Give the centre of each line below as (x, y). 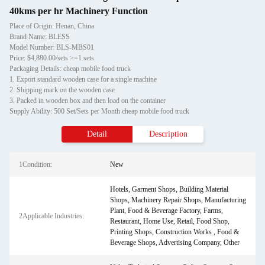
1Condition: (35, 164)
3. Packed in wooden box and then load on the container (88, 101)
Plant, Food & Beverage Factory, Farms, (166, 211)
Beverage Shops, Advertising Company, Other (174, 243)
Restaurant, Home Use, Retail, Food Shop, (169, 221)
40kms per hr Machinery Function (79, 11)
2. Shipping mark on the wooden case (62, 90)
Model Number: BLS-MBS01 (52, 47)
